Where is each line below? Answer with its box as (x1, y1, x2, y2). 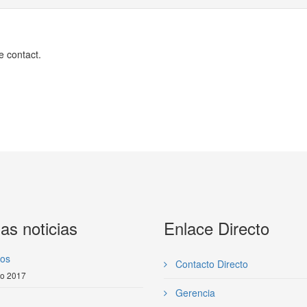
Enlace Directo (164, 216, 269, 240)
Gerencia (173, 286, 215, 299)
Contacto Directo (173, 257, 248, 271)
